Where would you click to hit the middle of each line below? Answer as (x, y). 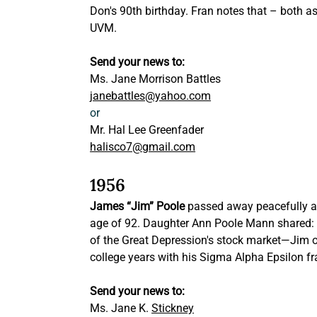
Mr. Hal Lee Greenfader (147, 130)
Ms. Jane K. (121, 309)
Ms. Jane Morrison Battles (156, 79)
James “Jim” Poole (138, 207)
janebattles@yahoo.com (151, 96)
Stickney (173, 309)
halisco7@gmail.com (143, 147)
